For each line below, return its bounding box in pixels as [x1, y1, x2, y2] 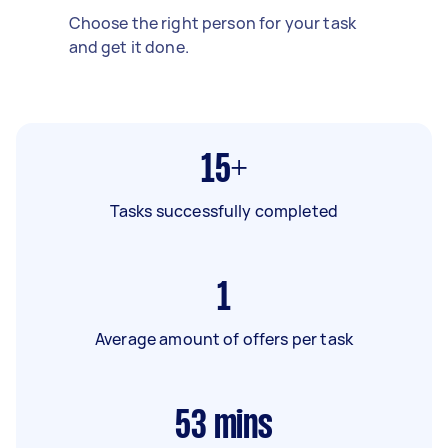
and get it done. [68, 35, 189, 58]
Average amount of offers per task [95, 327, 353, 350]
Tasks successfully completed [109, 199, 339, 222]
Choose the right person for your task [68, 11, 357, 34]
